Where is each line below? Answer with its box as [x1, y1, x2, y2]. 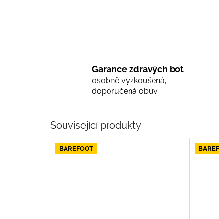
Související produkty [50, 119, 141, 131]
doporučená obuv [92, 86, 158, 96]
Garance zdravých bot [92, 64, 184, 74]
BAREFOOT [59, 145, 93, 153]
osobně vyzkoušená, [92, 75, 167, 85]
